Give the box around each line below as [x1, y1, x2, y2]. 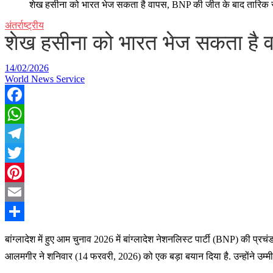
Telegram [5, 147, 41, 158]
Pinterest [5, 186, 38, 197]
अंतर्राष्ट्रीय [5, 20, 44, 30]
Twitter [5, 167, 32, 177]
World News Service [5, 74, 85, 84]
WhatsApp [5, 128, 46, 138]
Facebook [5, 108, 43, 119]
